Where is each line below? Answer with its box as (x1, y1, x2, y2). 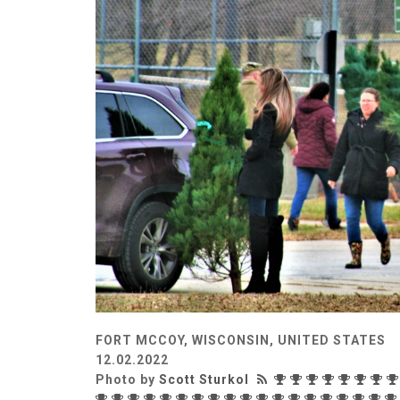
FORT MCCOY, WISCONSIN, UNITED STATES (96, 332, 386, 347)
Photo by (96, 371, 159, 387)
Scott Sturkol (159, 371, 249, 387)
